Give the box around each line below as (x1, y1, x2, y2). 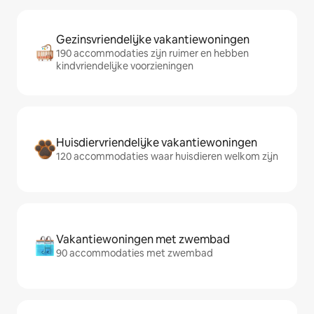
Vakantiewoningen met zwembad (56, 232, 230, 247)
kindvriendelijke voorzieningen (56, 60, 193, 72)
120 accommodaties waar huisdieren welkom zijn (56, 150, 278, 163)
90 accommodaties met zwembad (56, 247, 213, 259)
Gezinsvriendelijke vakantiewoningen (56, 32, 250, 47)
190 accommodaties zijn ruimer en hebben (56, 47, 249, 60)
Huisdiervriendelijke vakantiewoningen (56, 135, 257, 150)
